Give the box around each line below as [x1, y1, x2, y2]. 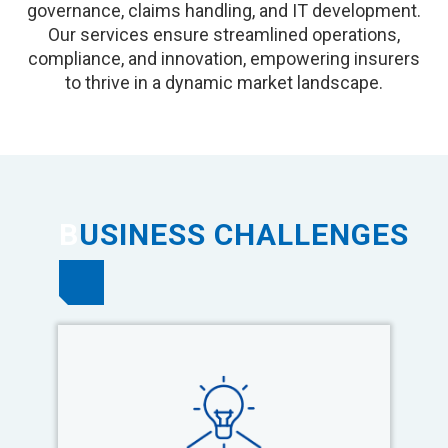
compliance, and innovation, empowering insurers [28, 48, 420, 69]
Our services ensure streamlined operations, [48, 24, 400, 45]
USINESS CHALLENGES [79, 217, 409, 252]
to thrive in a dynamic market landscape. [65, 72, 383, 93]
